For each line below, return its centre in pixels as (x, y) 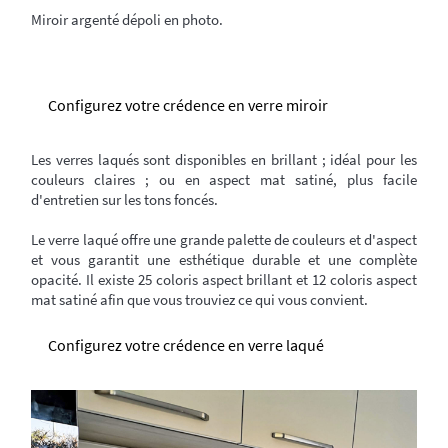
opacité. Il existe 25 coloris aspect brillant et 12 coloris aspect (224, 279)
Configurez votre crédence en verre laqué (186, 344)
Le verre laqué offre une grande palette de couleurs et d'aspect (224, 239)
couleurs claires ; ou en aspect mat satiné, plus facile (224, 179)
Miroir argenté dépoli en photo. (127, 19)
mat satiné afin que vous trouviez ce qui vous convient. (200, 299)
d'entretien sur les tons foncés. (125, 199)
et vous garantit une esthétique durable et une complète (224, 259)
